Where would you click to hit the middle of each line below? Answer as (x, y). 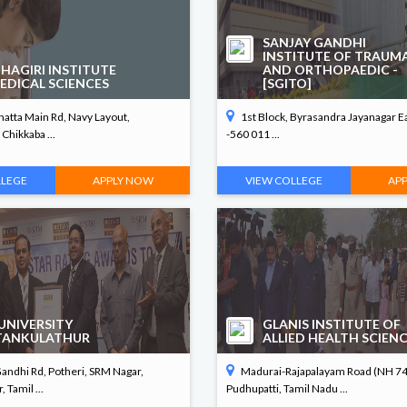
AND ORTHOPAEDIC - (330, 69)
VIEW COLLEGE (284, 180)
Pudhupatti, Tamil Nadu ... (287, 388)
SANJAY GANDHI (314, 42)
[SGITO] (287, 83)
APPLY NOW (123, 180)
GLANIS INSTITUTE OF (331, 324)
